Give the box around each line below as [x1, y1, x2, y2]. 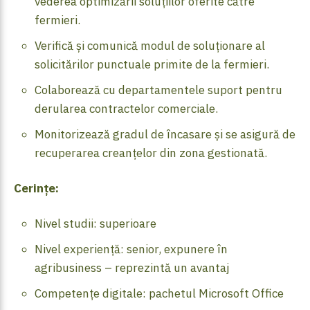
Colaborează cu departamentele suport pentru [35, 82, 282, 98]
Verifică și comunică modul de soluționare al [35, 38, 265, 53]
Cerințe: [14, 181, 59, 196]
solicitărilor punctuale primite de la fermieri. [35, 57, 269, 72]
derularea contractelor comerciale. [35, 101, 218, 116]
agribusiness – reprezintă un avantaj [35, 260, 230, 275]
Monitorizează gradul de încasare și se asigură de [35, 127, 295, 142]
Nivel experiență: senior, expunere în [35, 241, 228, 257]
